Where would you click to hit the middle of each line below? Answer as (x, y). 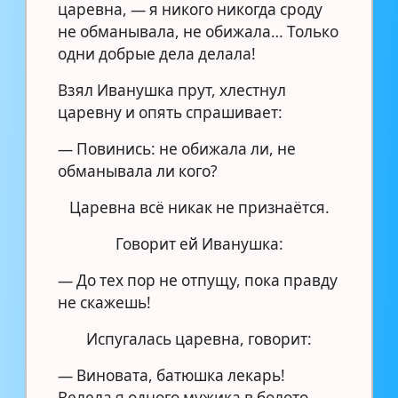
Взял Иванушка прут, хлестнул (172, 90)
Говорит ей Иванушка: (199, 243)
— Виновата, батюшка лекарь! (171, 375)
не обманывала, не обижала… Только (198, 31)
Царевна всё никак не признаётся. (199, 207)
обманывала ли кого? (137, 171)
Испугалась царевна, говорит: (199, 338)
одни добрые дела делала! (157, 53)
